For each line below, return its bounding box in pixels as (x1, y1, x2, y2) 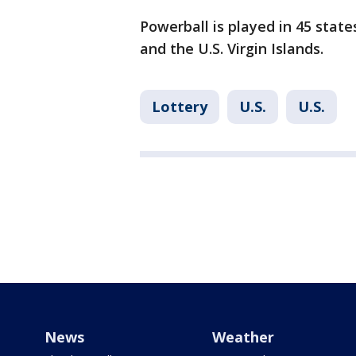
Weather (211, 327, 274, 346)
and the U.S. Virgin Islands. (140, 39, 323, 59)
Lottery (152, 97, 207, 117)
